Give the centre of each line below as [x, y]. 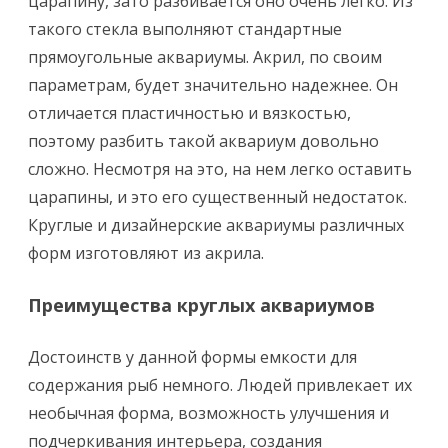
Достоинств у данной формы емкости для [192, 357]
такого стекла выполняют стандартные [185, 29]
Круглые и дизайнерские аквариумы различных [216, 225]
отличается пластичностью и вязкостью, [189, 113]
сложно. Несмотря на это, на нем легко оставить [220, 169]
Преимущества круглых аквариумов [201, 305]
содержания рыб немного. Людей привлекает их [220, 385]
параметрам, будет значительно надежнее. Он [213, 85]
